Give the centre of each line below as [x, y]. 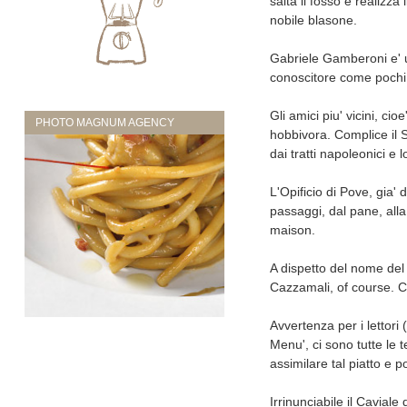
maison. [292, 229]
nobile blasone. [313, 20]
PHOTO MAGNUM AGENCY [104, 123]
